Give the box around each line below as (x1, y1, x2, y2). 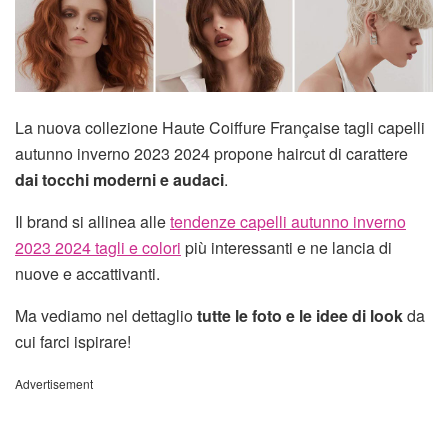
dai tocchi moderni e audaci (15, 167, 224, 191)
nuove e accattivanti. (15, 261, 160, 285)
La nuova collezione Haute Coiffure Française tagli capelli (15, 115, 425, 139)
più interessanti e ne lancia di (181, 235, 392, 259)
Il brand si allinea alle (15, 209, 170, 233)
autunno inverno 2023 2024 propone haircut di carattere (15, 141, 408, 165)
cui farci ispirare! (15, 329, 131, 353)
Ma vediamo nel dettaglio (15, 303, 193, 327)
